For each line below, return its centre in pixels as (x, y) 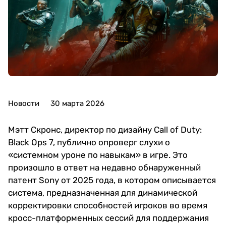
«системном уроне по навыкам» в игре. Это (98, 155)
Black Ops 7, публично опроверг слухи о (89, 143)
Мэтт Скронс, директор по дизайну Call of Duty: (105, 130)
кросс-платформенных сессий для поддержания (108, 218)
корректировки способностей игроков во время (108, 206)
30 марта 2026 (77, 104)
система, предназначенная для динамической (103, 193)
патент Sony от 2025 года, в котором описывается (112, 180)
